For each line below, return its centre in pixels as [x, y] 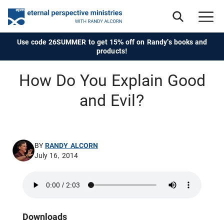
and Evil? [112, 100]
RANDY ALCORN [71, 145]
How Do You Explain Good [112, 80]
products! [112, 51]
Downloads [45, 217]
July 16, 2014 [56, 156]
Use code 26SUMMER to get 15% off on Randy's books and [112, 42]
